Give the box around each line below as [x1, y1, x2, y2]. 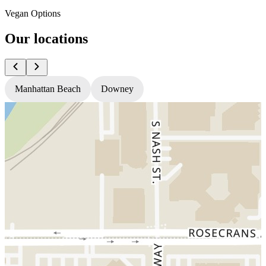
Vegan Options [5, 8, 61, 18]
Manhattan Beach [15, 83, 81, 94]
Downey [101, 83, 134, 94]
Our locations [5, 30, 88, 46]
